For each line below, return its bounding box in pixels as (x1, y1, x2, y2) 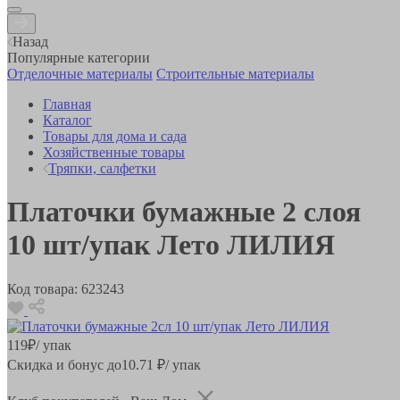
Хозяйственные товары (43, 144, 185, 160)
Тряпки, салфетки (48, 160, 156, 176)
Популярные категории (7, 49, 150, 65)
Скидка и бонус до (7, 356, 121, 372)
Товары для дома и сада (43, 128, 187, 144)
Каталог (43, 112, 92, 128)
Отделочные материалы (7, 65, 153, 81)
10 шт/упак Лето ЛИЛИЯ (7, 229, 335, 262)
